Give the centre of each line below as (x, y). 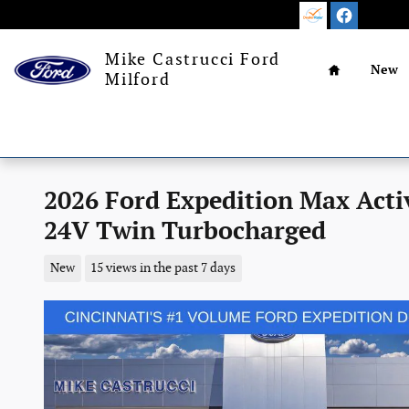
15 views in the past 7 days (163, 268)
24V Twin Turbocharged (185, 232)
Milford (138, 80)
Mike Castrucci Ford (193, 60)
